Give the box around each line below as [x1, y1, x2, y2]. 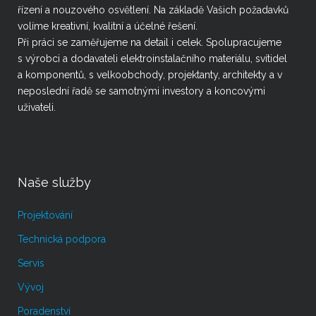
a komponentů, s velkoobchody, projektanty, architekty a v [18, 69, 282, 80]
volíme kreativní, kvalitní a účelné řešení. [18, 20, 197, 32]
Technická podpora [18, 233, 106, 245]
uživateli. [18, 102, 56, 113]
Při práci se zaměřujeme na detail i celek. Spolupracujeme [18, 37, 281, 48]
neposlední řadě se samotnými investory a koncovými [18, 85, 265, 97]
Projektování [18, 209, 73, 221]
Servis [18, 257, 44, 269]
